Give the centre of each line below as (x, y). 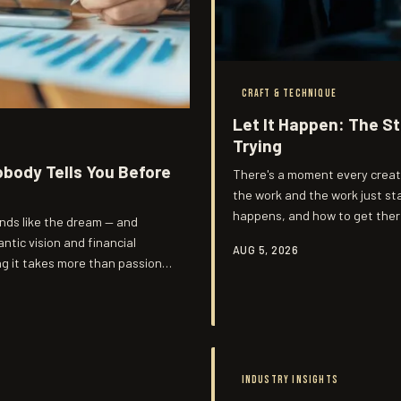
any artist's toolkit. (285, 235)
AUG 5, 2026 (266, 249)
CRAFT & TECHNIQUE (289, 93)
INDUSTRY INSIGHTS (290, 380)
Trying (257, 145)
